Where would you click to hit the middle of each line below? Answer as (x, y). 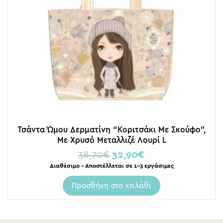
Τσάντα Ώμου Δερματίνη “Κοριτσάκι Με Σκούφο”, (111, 129)
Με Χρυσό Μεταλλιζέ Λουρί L (111, 140)
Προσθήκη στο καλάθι (111, 185)
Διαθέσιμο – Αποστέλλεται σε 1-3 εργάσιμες (111, 166)
